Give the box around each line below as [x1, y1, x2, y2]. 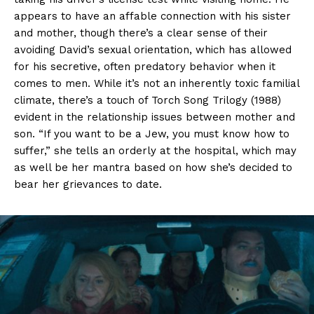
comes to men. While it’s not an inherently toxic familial [14, 77, 299, 90]
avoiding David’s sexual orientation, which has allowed [14, 43, 292, 57]
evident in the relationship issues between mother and [14, 111, 295, 124]
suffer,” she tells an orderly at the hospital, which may [14, 144, 296, 158]
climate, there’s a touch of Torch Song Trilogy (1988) [14, 94, 281, 107]
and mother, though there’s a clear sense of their [14, 27, 268, 40]
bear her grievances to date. [14, 178, 162, 191]
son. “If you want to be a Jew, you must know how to [14, 128, 289, 141]
